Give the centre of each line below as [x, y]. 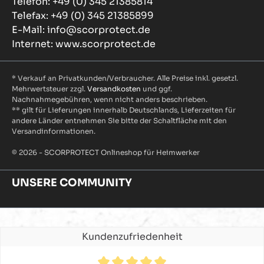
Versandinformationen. [54, 131]
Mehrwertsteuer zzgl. [49, 89]
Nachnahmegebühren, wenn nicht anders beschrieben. [110, 99]
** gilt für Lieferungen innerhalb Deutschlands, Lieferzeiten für [124, 110]
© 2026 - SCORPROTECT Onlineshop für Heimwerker [106, 152]
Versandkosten [114, 89]
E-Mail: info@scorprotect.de [81, 30]
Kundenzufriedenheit [132, 237]
